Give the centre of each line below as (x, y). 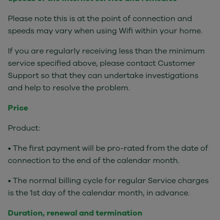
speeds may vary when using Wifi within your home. (105, 31)
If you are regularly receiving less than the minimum (106, 51)
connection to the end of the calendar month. (94, 161)
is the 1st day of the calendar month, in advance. (99, 193)
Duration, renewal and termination (75, 213)
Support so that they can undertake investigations (103, 76)
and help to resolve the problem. (69, 88)
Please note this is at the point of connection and (100, 19)
